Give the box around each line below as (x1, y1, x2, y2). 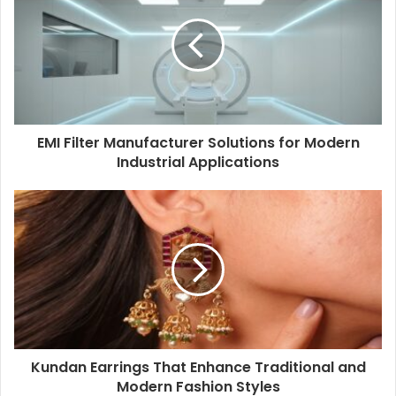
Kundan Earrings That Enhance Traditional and (30, 356, 366, 377)
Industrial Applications (117, 151, 279, 172)
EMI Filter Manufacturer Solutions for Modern (36, 132, 360, 153)
